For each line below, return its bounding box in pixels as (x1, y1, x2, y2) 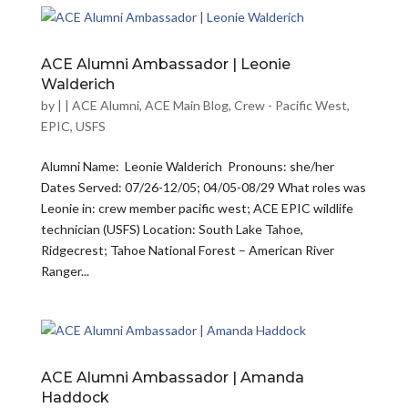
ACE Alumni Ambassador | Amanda (40, 369, 304, 386)
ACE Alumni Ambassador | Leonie (40, 56, 291, 73)
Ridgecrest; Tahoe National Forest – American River (40, 242, 334, 258)
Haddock (40, 389, 109, 406)
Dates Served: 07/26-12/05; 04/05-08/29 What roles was (40, 179, 366, 195)
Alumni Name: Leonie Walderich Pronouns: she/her (40, 158, 334, 174)
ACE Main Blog (144, 97, 229, 113)
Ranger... (40, 263, 89, 279)
